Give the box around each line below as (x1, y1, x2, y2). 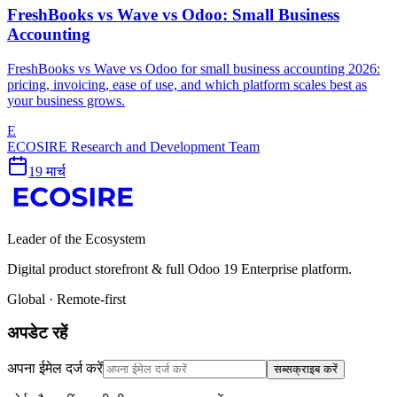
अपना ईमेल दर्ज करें (7, 360, 103, 376)
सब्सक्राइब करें (274, 362, 338, 376)
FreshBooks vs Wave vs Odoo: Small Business (7, 4, 339, 24)
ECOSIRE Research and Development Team (7, 138, 260, 154)
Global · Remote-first (7, 291, 126, 307)
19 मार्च (28, 163, 66, 179)
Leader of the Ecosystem (7, 230, 145, 246)
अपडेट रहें (7, 323, 67, 343)
